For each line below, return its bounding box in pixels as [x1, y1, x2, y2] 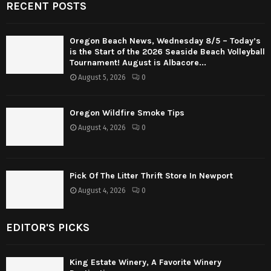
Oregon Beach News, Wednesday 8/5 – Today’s [70, 35, 261, 46]
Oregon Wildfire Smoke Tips [70, 107, 184, 118]
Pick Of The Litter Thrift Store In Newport [70, 170, 233, 181]
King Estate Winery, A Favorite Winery [70, 257, 221, 268]
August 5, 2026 [78, 73, 126, 82]
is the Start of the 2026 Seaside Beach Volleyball [70, 46, 265, 57]
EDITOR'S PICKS [6, 221, 90, 235]
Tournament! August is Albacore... [70, 57, 206, 68]
